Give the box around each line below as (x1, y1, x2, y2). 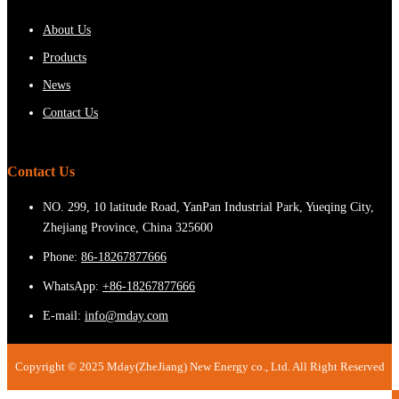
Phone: (43, 250, 77, 265)
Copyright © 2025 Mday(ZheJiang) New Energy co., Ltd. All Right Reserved (14, 360, 385, 374)
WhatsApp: (43, 280, 99, 294)
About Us (43, 23, 91, 37)
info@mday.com (85, 309, 168, 323)
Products (43, 51, 86, 65)
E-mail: (43, 309, 81, 323)
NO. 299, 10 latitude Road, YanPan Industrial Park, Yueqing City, (43, 200, 374, 215)
